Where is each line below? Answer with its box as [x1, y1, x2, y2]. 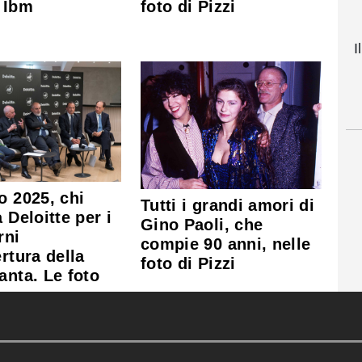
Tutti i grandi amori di [141, 196, 315, 215]
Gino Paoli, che [141, 216, 263, 234]
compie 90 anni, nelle [141, 235, 311, 254]
